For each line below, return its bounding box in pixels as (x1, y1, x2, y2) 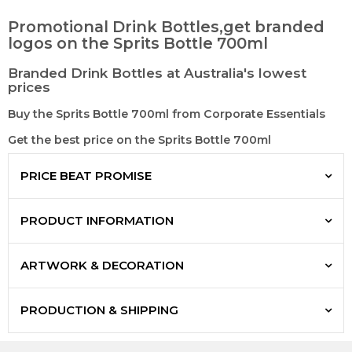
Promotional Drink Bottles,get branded (8, 17, 324, 37)
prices (8, 79, 50, 96)
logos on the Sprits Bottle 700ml (8, 34, 268, 53)
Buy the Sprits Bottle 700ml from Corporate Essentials (8, 107, 325, 122)
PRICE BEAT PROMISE (20, 168, 152, 184)
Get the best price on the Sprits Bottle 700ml (8, 133, 271, 148)
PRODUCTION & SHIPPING (20, 302, 178, 318)
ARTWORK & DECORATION (20, 258, 184, 273)
